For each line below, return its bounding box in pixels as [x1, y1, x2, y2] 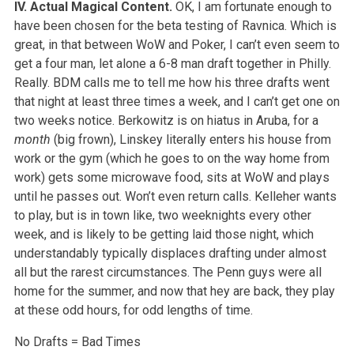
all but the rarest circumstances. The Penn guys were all [13, 264, 322, 280]
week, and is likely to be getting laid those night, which [13, 226, 314, 242]
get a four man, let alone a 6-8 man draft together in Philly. [13, 55, 331, 71]
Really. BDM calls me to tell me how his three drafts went [13, 74, 330, 90]
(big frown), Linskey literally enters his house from [50, 131, 331, 147]
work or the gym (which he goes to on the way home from [13, 150, 330, 166]
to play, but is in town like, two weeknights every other [13, 207, 311, 223]
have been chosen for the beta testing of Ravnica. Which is [13, 17, 337, 33]
